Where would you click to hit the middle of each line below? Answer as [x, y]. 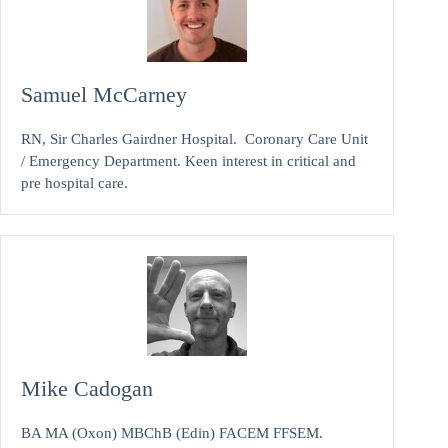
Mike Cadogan [87, 388]
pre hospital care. [74, 182]
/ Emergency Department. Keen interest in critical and [188, 160]
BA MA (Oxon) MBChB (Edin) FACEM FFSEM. [172, 432]
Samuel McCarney [104, 94]
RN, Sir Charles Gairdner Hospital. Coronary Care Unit [194, 138]
